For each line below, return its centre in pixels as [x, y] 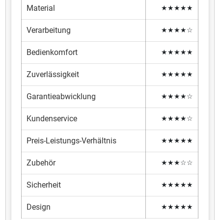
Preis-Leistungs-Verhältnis [72, 140]
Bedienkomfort [52, 52]
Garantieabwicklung [61, 96]
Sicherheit [44, 185]
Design [39, 207]
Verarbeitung [49, 30]
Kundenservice [52, 118]
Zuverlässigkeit [53, 74]
